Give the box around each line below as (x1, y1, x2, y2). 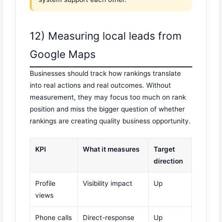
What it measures (83, 145, 140, 153)
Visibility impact (83, 179, 133, 187)
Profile (35, 179, 56, 187)
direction (154, 157, 183, 165)
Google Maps (30, 48, 96, 60)
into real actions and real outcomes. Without (30, 81, 171, 89)
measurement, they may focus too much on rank (30, 93, 186, 101)
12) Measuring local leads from (30, 29, 182, 42)
